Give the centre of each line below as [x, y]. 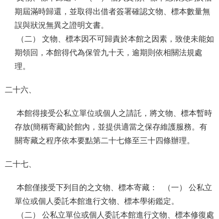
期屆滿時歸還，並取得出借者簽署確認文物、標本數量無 [112, 11]
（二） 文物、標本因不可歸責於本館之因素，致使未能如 [114, 39]
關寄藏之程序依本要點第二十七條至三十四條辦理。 [106, 141]
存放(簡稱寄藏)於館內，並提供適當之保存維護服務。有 [111, 127]
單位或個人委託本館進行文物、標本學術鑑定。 [97, 201]
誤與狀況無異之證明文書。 [62, 25]
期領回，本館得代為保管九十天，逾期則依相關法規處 [109, 53]
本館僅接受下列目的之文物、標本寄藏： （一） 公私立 [113, 187]
